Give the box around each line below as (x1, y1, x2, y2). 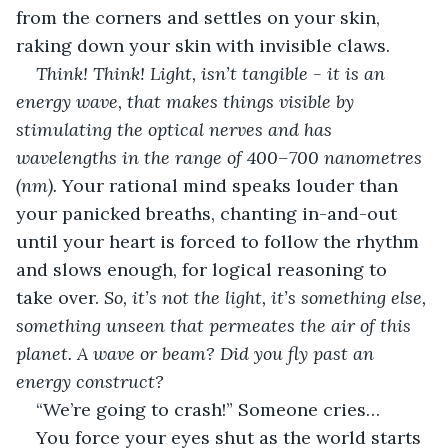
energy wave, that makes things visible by (16, 89, 359, 113)
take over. (16, 285, 104, 309)
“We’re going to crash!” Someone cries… (36, 397, 380, 421)
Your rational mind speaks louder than (62, 173, 403, 197)
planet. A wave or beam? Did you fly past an (16, 341, 379, 365)
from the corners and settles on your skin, (16, 5, 385, 29)
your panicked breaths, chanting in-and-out (16, 201, 402, 225)
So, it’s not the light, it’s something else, (104, 285, 431, 309)
